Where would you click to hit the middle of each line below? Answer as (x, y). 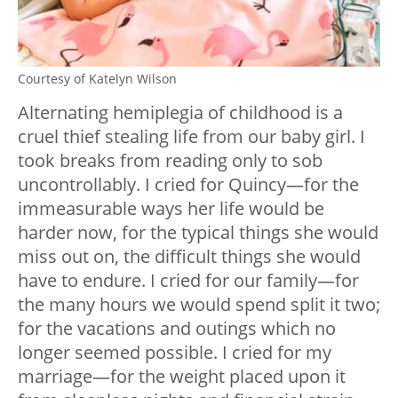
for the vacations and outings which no (177, 328)
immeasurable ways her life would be (171, 208)
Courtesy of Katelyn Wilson (97, 78)
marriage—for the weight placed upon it (182, 376)
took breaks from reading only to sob (170, 160)
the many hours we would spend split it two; (199, 304)
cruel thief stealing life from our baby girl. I (191, 136)
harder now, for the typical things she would (198, 232)
